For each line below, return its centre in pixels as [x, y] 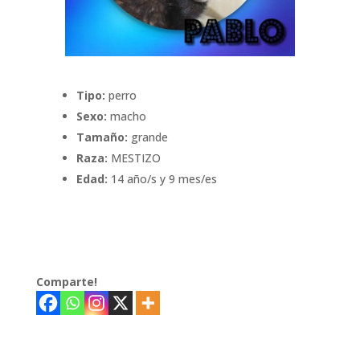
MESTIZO [134, 157]
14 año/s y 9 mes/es [162, 178]
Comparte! [66, 281]
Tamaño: [102, 137]
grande [147, 137]
